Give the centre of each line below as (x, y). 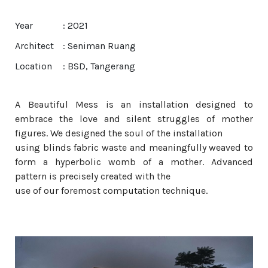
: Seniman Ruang (99, 46)
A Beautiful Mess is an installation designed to (134, 104)
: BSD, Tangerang (99, 66)
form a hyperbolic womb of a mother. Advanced (134, 162)
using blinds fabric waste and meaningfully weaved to (134, 147)
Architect (34, 46)
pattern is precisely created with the (93, 176)
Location (33, 66)
